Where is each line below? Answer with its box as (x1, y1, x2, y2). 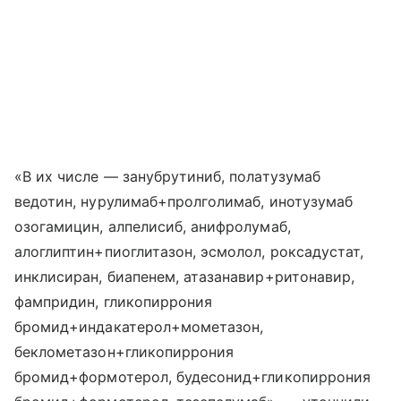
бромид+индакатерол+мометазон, (14, 317, 264, 336)
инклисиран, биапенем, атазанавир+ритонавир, (14, 267, 355, 286)
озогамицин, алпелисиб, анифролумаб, (14, 217, 291, 235)
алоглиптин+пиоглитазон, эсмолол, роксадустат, (14, 242, 364, 260)
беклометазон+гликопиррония (14, 342, 235, 361)
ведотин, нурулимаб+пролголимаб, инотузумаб (14, 192, 354, 210)
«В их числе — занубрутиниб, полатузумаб (14, 166, 320, 185)
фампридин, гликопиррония (14, 292, 213, 311)
